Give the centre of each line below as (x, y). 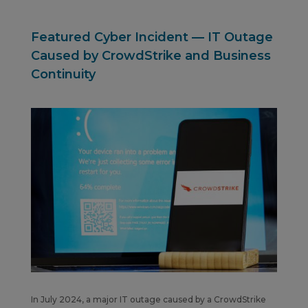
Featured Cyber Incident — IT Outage (152, 37)
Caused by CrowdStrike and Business (151, 55)
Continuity (63, 74)
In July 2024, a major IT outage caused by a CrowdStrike (148, 299)
